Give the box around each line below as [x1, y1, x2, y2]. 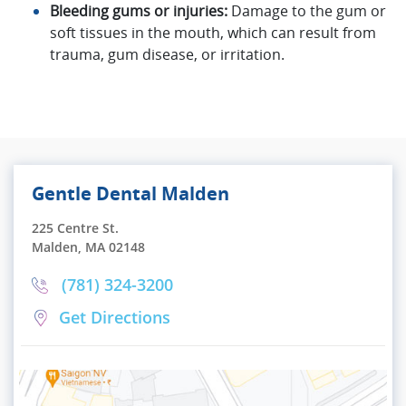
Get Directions [59, 306, 170, 329]
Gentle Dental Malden [32, 180, 229, 206]
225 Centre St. [32, 218, 119, 237]
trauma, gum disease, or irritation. [50, 43, 285, 64]
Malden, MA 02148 [32, 237, 145, 256]
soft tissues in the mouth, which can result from [50, 22, 376, 43]
